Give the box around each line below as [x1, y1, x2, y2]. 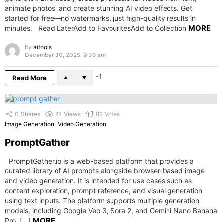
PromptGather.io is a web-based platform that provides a [5, 156, 194, 165]
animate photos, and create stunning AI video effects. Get [5, 4, 192, 13]
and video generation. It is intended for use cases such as [5, 176, 192, 185]
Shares [21, 111, 40, 118]
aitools [33, 43, 52, 51]
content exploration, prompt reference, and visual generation [5, 186, 202, 195]
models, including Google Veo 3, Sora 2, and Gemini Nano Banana [5, 206, 217, 215]
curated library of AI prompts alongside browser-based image [5, 166, 205, 175]
